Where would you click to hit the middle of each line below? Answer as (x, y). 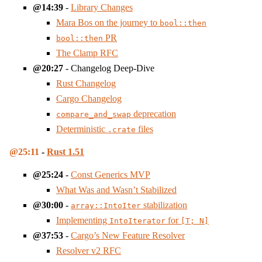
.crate (122, 129)
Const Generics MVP (111, 175)
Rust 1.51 (65, 152)
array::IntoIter (106, 206)
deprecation (154, 113)
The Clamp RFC (87, 53)
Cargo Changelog (89, 98)
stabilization (164, 205)
